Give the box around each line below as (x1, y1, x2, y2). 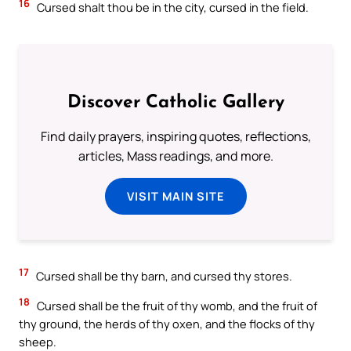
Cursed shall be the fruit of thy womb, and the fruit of (34, 298, 317, 314)
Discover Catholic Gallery (67, 94, 284, 113)
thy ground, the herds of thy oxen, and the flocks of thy (19, 316, 315, 332)
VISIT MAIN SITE (126, 188, 225, 204)
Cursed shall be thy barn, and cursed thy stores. (34, 268, 292, 284)
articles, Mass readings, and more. (78, 147, 273, 165)
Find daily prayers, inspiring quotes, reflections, (40, 128, 311, 146)
